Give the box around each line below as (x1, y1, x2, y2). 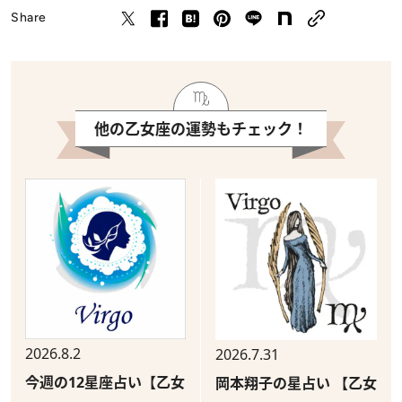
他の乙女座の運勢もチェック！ (94, 118, 308, 139)
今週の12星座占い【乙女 (25, 371, 185, 392)
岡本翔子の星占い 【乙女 (215, 372, 377, 393)
